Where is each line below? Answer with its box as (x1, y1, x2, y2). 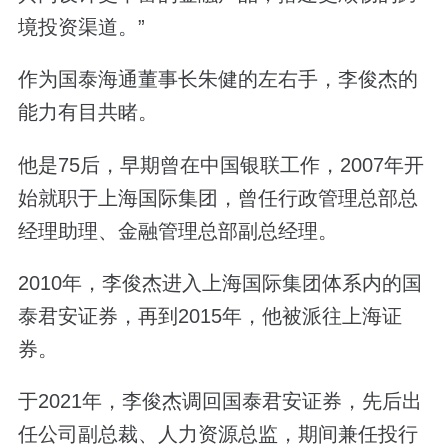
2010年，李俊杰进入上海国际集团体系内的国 (17, 271, 422, 294)
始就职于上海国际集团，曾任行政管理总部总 (17, 186, 418, 209)
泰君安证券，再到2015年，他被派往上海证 (17, 304, 402, 327)
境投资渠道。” (17, 16, 145, 39)
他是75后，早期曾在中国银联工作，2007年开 (17, 153, 424, 176)
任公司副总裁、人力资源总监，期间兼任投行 (17, 422, 418, 445)
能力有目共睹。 (17, 101, 158, 124)
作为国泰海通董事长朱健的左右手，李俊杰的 (17, 68, 418, 91)
